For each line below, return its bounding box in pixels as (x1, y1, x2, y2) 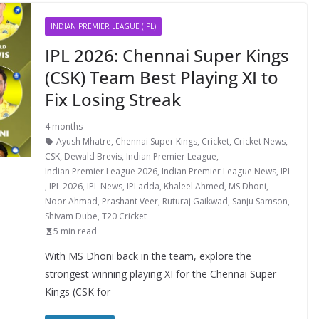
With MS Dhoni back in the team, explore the (44, 249, 251, 263)
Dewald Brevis (63, 150, 122, 162)
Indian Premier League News (161, 165, 276, 177)
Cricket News (233, 135, 286, 147)
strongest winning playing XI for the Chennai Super (44, 267, 276, 281)
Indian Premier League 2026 (44, 165, 157, 177)
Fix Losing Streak (44, 88, 181, 111)
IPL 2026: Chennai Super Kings (44, 43, 289, 67)
